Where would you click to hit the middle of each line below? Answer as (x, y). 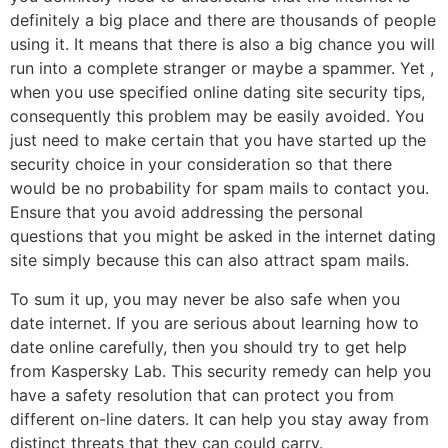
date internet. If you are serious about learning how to (214, 322)
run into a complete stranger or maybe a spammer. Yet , (222, 68)
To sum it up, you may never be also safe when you (205, 298)
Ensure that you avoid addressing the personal (186, 212)
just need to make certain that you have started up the (218, 140)
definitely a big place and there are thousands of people (223, 20)
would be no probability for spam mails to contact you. (219, 188)
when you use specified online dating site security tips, (217, 92)
